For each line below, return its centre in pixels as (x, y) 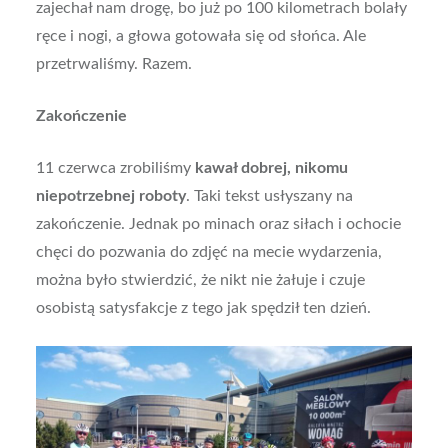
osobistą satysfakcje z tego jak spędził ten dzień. (203, 308)
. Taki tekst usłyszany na (269, 196)
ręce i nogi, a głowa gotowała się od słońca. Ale (200, 36)
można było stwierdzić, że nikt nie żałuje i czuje (200, 280)
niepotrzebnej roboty (110, 196)
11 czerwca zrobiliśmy (115, 168)
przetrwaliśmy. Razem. (113, 64)
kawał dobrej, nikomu (271, 168)
